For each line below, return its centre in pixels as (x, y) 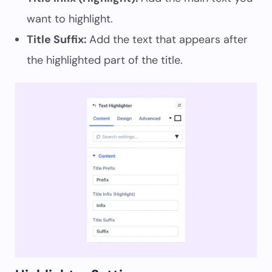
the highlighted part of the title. (105, 60)
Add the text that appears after (168, 39)
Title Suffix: (58, 39)
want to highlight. (70, 19)
